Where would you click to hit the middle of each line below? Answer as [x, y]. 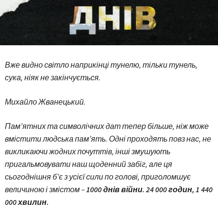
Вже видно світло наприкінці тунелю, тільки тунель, [101, 65]
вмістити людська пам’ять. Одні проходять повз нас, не [108, 139]
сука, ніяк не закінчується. [53, 78]
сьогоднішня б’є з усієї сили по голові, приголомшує [98, 177]
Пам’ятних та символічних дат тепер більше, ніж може [107, 126]
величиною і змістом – [45, 190]
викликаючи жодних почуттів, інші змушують [88, 152]
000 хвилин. [27, 202]
